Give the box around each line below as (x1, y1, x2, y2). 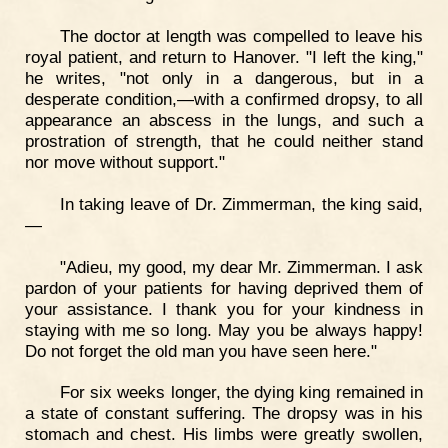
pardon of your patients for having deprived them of (25, 277, 423, 298)
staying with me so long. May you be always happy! (25, 319, 423, 340)
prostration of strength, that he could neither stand (25, 130, 423, 151)
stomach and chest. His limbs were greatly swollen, (25, 424, 423, 445)
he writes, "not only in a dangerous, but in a (25, 67, 423, 88)
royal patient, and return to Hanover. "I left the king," (25, 46, 423, 67)
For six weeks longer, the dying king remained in (59, 382, 423, 403)
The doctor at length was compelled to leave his (59, 25, 423, 46)
